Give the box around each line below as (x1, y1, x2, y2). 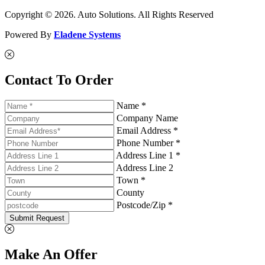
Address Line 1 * (116, 150, 180, 160)
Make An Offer (5, 246, 98, 262)
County (117, 187, 144, 198)
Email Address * (117, 125, 178, 135)
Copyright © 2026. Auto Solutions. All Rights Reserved (5, 9, 214, 20)
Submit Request (9, 213, 64, 222)
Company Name (117, 112, 178, 123)
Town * (117, 174, 146, 185)
